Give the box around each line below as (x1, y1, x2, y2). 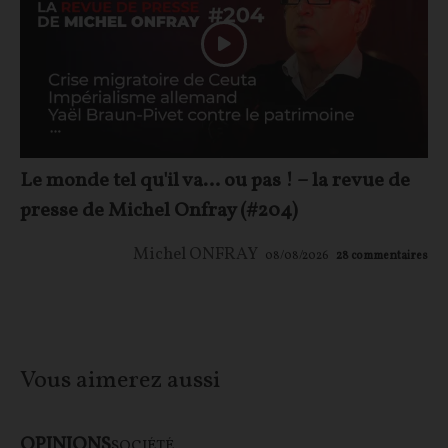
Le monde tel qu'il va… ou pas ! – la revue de (20, 167, 410, 196)
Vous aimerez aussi (20, 364, 220, 399)
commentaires (351, 248, 428, 265)
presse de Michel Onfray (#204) (20, 197, 298, 226)
